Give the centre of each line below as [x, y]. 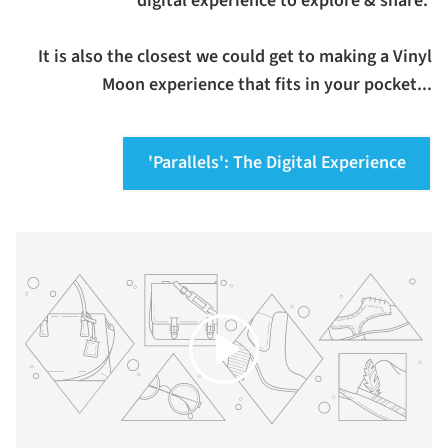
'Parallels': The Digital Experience [276, 163]
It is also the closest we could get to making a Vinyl [235, 56]
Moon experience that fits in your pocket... [267, 84]
